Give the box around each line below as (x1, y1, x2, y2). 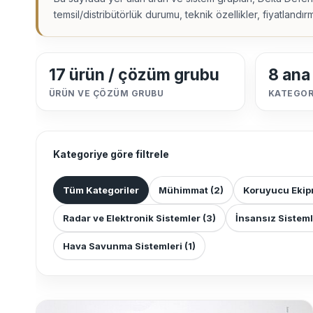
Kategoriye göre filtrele (53, 148, 169, 161)
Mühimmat (159, 184, 210, 196)
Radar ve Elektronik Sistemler (63, 212, 203, 224)
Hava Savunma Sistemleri (63, 240, 184, 252)
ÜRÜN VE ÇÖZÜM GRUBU (49, 88, 164, 99)
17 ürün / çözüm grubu (49, 65, 219, 85)
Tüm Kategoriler (63, 184, 139, 196)
